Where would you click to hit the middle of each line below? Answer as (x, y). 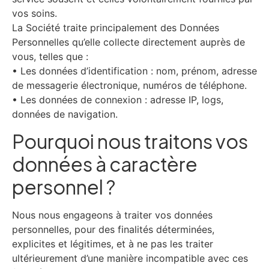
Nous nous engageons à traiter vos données (112, 215)
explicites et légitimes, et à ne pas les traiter (113, 244)
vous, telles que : (50, 56)
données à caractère (105, 164)
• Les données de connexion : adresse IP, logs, (118, 99)
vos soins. (35, 13)
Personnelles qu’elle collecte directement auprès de (128, 42)
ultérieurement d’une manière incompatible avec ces (130, 258)
